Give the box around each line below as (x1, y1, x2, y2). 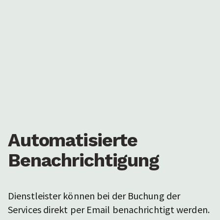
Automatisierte (8, 129, 138, 151)
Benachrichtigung (8, 149, 159, 171)
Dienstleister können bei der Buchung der (8, 190, 181, 202)
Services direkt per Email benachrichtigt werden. (8, 203, 210, 216)
